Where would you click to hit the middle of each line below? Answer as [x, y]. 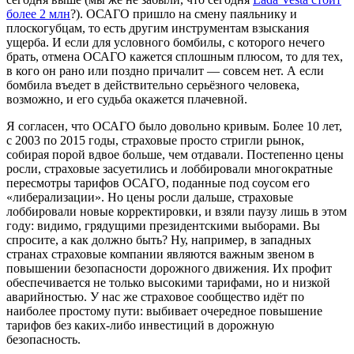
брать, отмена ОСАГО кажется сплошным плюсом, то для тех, [175, 56]
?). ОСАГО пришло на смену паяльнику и [184, 13]
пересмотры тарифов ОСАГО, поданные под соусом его [158, 183]
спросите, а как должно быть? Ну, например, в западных [159, 239]
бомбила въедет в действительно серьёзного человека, [153, 85]
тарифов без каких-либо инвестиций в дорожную [140, 325]
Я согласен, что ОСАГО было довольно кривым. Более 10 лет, [174, 126]
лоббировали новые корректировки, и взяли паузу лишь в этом [177, 211]
